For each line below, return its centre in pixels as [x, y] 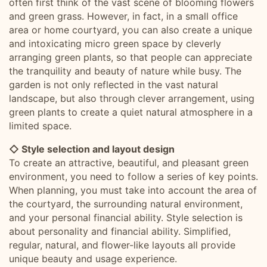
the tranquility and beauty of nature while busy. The [125, 71]
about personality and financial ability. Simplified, [120, 231]
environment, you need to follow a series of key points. [133, 176]
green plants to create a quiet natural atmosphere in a [131, 112]
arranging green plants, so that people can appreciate [131, 57]
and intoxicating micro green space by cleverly [115, 44]
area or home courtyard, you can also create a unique [131, 30]
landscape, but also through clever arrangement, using [132, 98]
